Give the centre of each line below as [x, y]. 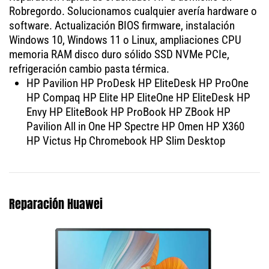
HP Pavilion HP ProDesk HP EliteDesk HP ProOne [137, 83]
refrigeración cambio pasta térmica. [89, 69]
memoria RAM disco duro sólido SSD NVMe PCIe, [119, 55]
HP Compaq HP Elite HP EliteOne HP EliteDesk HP [138, 98]
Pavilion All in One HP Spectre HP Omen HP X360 [135, 127]
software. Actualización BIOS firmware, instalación [122, 26]
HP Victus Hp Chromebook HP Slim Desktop [125, 141]
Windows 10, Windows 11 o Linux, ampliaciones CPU [125, 40]
